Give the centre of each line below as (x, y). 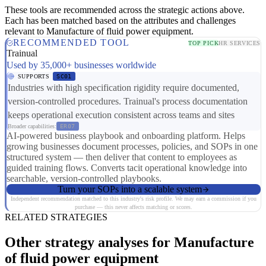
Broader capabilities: (32, 126)
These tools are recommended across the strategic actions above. (125, 10)
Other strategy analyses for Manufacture (129, 242)
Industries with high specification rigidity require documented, (123, 88)
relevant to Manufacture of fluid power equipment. (99, 31)
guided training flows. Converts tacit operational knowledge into (127, 168)
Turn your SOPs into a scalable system (130, 189)
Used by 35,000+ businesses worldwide (81, 65)
